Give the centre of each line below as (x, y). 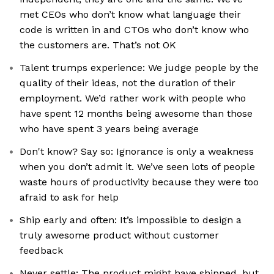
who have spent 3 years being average (109, 129)
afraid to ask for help (69, 198)
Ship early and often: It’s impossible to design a (131, 220)
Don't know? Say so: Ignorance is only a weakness (137, 152)
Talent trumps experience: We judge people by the (139, 68)
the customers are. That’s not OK (98, 45)
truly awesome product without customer (119, 235)
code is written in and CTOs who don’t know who (134, 30)
